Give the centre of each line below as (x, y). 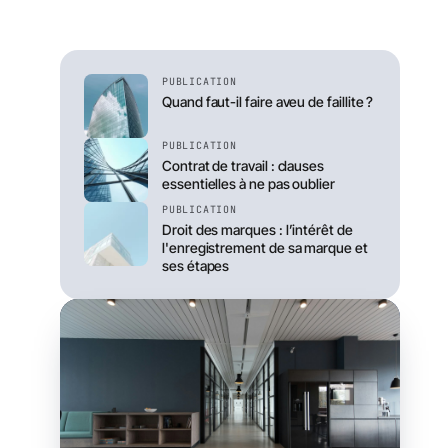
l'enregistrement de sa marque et (265, 247)
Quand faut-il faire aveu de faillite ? (268, 101)
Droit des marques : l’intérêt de (257, 229)
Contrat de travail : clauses (243, 165)
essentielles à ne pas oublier (248, 183)
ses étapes (196, 265)
